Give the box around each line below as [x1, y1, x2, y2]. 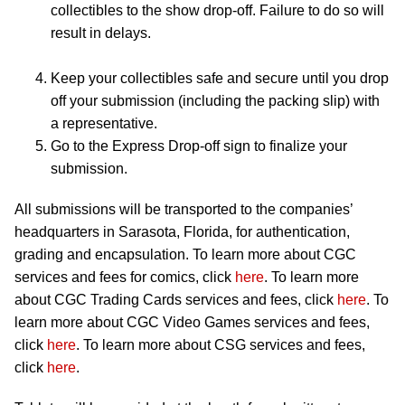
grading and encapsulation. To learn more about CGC [14, 246, 356, 262]
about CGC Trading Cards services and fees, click [14, 291, 337, 307]
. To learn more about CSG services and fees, [76, 336, 365, 353]
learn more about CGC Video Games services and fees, [14, 314, 370, 330]
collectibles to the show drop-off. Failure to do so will [51, 2, 384, 18]
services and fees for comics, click [14, 268, 235, 285]
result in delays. [51, 24, 151, 41]
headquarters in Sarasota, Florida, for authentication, [14, 223, 350, 240]
